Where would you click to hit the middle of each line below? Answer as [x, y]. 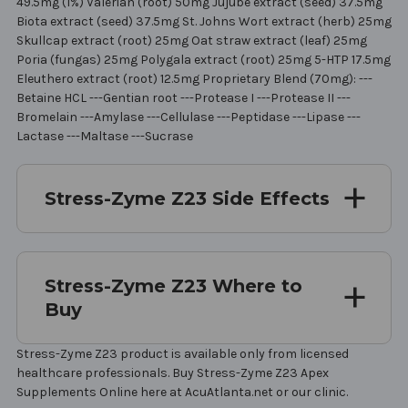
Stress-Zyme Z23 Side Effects [187, 198]
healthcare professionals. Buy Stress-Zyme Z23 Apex [173, 372]
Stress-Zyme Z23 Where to [173, 286]
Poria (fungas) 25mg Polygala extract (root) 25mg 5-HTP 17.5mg [204, 59]
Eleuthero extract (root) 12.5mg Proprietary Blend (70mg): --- [194, 78]
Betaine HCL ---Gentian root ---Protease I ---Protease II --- [184, 97]
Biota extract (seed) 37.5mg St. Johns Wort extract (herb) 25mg [204, 21]
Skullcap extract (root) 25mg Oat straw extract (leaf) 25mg [192, 40]
